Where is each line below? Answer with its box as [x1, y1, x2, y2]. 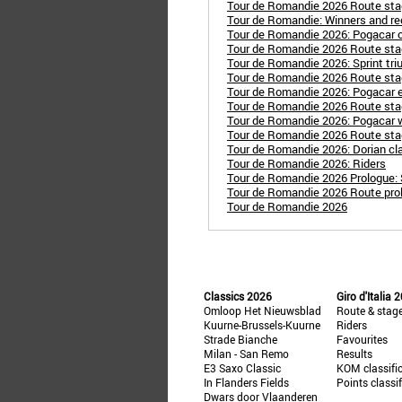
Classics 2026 [204, 289, 272, 303]
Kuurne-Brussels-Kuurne [204, 318, 320, 332]
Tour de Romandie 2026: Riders [227, 155, 386, 171]
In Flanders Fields [204, 375, 289, 389]
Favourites [336, 332, 389, 346]
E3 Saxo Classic [204, 361, 281, 375]
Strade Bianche [204, 332, 277, 346]
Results [336, 346, 373, 361]
